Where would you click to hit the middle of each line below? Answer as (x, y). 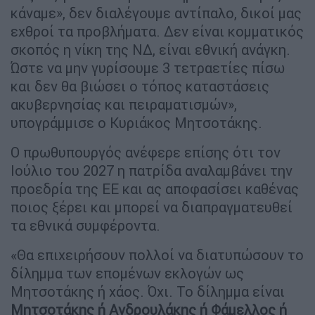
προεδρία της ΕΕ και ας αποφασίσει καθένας (155, 188)
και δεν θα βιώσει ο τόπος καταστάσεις (140, 86)
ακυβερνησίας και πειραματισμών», (124, 104)
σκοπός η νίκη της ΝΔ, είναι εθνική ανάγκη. (150, 49)
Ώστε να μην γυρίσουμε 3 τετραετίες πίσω (148, 67)
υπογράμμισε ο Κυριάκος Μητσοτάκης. (136, 122)
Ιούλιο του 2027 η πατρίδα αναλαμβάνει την (152, 170)
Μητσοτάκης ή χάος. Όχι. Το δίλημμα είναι (148, 291)
